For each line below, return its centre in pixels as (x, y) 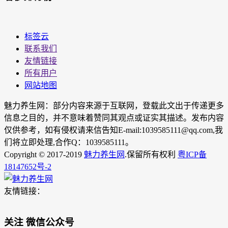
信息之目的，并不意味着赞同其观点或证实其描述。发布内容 (114, 118)
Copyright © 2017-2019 (44, 154)
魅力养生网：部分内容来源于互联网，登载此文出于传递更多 (114, 105)
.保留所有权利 (151, 154)
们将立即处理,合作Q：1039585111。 (69, 142)
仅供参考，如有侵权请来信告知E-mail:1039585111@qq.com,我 (113, 130)
